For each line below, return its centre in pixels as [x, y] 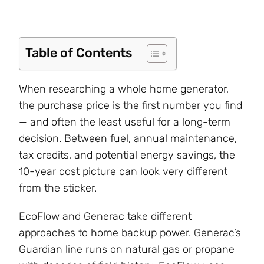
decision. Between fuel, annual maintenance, [128, 139]
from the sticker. [58, 188]
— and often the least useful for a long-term [125, 122]
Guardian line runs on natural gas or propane [127, 250]
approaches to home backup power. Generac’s [130, 233]
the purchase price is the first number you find [131, 106]
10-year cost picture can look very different [123, 172]
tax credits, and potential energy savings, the [127, 155]
